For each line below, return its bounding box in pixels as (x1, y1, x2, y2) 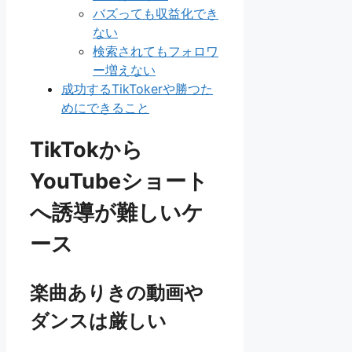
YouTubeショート (30, 168, 208, 195)
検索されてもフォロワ (93, 42, 218, 59)
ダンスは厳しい (30, 310, 167, 333)
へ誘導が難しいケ (30, 200, 203, 226)
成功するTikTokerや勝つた (61, 80, 213, 97)
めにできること (61, 99, 149, 115)
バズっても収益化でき (93, 5, 218, 21)
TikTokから (30, 137, 143, 163)
